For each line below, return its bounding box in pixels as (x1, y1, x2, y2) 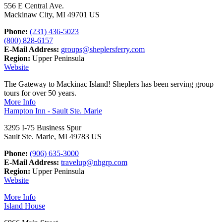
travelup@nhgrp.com (61, 158, 127, 167)
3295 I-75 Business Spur (4, 123, 81, 132)
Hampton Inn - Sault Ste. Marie (4, 107, 102, 115)
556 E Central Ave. (4, 1, 64, 10)
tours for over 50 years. (4, 89, 76, 98)
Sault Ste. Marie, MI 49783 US (4, 132, 102, 141)
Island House (4, 202, 45, 211)
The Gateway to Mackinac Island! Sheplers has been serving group (4, 80, 214, 89)
